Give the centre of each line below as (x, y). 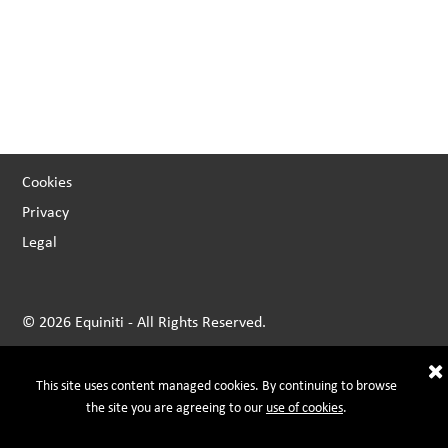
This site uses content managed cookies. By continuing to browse (216, 385)
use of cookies (304, 407)
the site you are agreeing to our (175, 407)
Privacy (46, 212)
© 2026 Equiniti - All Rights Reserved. (144, 322)
